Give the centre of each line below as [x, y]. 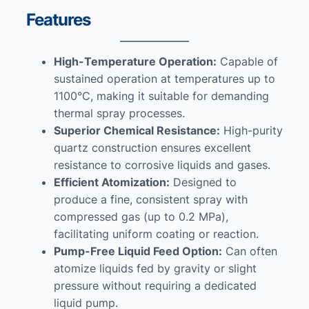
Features [58, 20]
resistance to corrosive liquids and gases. [162, 165]
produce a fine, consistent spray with [151, 200]
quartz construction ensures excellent [152, 148]
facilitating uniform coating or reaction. [156, 234]
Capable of [247, 62]
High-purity [251, 131]
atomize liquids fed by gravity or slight [155, 269]
